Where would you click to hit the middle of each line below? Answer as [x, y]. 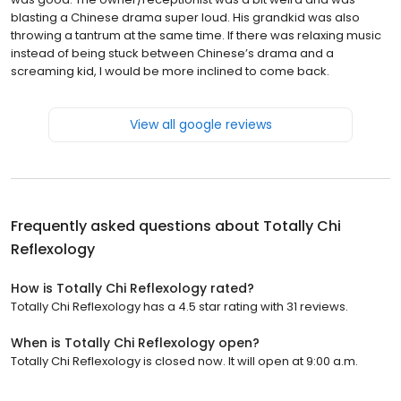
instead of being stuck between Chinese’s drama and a [172, 53]
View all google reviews [200, 124]
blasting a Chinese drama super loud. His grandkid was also [185, 17]
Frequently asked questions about [137, 226]
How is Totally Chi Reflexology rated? [132, 288]
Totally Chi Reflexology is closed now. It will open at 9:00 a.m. [184, 361]
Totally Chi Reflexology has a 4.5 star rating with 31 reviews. [179, 306]
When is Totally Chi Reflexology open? [135, 342]
